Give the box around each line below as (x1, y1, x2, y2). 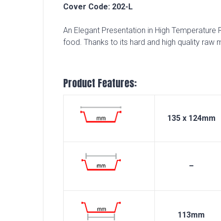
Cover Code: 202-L (63, 2, 133, 12)
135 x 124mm (167, 113, 216, 123)
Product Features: (63, 75, 137, 91)
